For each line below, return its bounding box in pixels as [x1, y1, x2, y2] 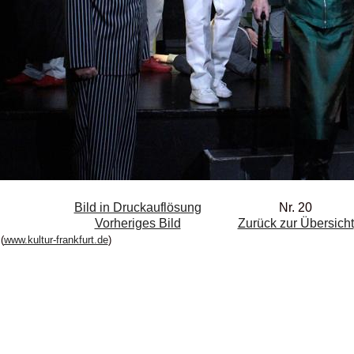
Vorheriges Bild [94, 216, 181, 230]
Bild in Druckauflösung [73, 200, 201, 214]
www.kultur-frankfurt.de [3, 233, 108, 246]
